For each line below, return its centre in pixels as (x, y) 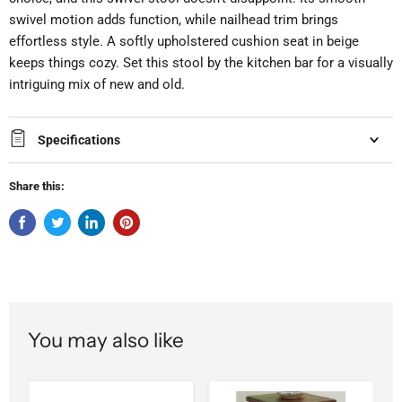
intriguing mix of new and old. (97, 85)
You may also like (106, 341)
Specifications (79, 140)
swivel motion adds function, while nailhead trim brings (174, 20)
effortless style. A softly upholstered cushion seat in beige (184, 42)
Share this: (37, 187)
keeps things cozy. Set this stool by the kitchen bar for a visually (201, 63)
